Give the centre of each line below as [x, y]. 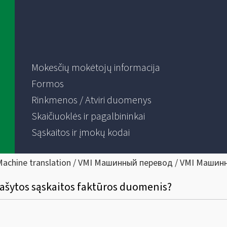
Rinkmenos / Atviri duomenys [91, 100]
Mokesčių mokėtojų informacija [96, 68]
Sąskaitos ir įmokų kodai [80, 133]
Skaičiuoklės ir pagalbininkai [88, 117]
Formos [47, 84]
